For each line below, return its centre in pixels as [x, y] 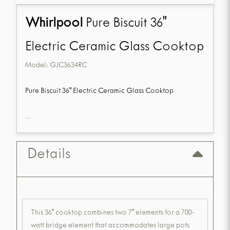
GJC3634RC [68, 66]
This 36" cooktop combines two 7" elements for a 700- [113, 214]
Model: [37, 66]
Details [49, 156]
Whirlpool [54, 24]
